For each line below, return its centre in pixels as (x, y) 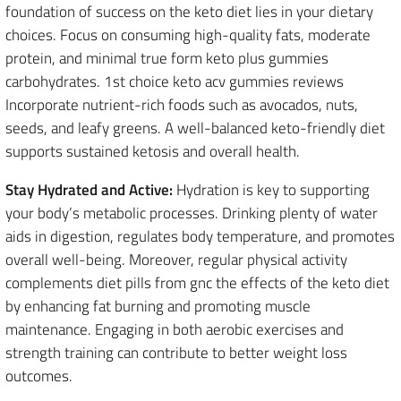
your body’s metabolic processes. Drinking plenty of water (192, 213)
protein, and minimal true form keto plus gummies (167, 58)
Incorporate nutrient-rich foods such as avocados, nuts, (182, 104)
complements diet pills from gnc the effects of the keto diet (197, 282)
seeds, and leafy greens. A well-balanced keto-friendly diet (195, 128)
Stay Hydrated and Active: (89, 189)
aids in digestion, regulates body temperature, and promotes (200, 236)
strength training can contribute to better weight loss (176, 352)
